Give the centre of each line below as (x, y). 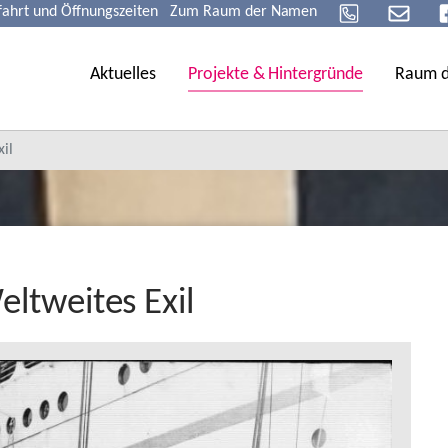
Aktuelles (123, 75)
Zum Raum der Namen (244, 12)
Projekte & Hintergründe (275, 75)
